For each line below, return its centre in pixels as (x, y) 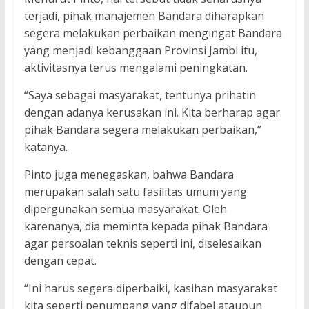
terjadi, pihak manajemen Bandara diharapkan (144, 16)
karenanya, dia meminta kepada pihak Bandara (146, 227)
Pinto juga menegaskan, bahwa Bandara (129, 175)
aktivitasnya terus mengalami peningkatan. (136, 68)
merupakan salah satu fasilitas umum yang (135, 192)
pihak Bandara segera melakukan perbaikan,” (142, 130)
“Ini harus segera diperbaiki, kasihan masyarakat (150, 289)
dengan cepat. (60, 261)
